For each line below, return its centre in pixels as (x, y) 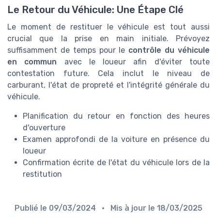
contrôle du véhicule (169, 50)
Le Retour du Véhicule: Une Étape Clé (95, 10)
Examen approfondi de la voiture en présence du (116, 139)
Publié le (32, 208)
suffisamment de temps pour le (68, 50)
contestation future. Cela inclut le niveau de (108, 74)
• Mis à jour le (127, 208)
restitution (42, 174)
